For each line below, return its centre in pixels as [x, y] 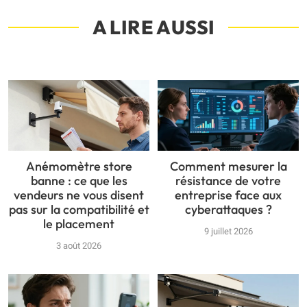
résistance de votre [228, 180]
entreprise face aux [228, 195]
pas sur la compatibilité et [79, 209]
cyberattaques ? [228, 209]
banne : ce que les [79, 180]
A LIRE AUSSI [153, 27]
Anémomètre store [79, 166]
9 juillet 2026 [228, 231]
